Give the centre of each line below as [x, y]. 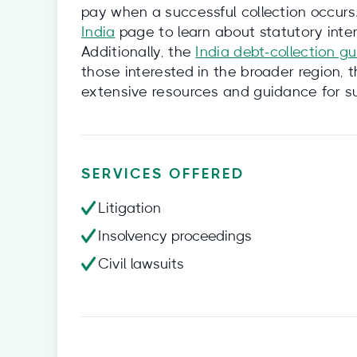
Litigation [129, 209]
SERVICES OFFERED [163, 175]
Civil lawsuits [141, 265]
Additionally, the [139, 53]
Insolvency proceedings [175, 237]
